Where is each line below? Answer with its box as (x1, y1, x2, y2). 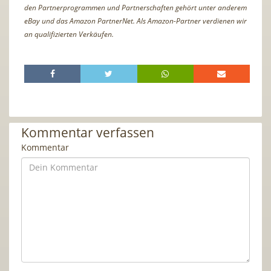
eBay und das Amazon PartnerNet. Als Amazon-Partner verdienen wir (24, 15, 247, 26)
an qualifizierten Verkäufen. (24, 28, 114, 39)
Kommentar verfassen (21, 123, 154, 141)
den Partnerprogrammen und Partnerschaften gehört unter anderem (24, 2, 247, 13)
